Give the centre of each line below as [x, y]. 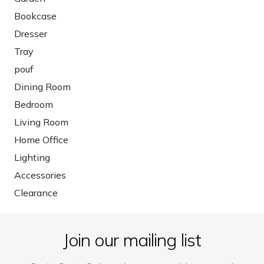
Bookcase [35, 16]
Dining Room [42, 87]
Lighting [32, 158]
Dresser [31, 34]
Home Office [41, 140]
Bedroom [34, 105]
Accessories [40, 175]
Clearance [36, 193]
